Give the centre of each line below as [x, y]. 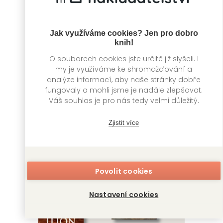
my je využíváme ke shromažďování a [124, 69]
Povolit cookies [124, 171]
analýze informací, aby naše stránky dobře [124, 79]
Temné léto [60, 129]
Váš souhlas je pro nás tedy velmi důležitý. [124, 100]
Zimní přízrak [137, 129]
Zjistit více [124, 122]
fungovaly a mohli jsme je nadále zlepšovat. [124, 90]
